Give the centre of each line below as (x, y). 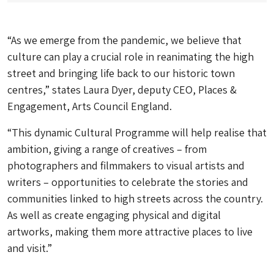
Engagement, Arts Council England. (90, 106)
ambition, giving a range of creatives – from (107, 149)
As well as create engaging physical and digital (114, 215)
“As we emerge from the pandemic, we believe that (124, 40)
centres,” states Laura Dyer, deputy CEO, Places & (122, 89)
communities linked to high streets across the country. (135, 198)
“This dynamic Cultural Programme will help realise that (137, 132)
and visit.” (30, 248)
